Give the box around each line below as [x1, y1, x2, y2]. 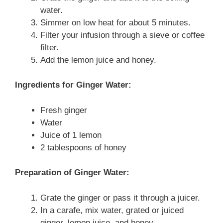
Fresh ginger [40, 105, 87, 115]
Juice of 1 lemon [40, 130, 102, 140]
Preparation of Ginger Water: [15, 168, 129, 178]
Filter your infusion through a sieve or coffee [40, 30, 205, 40]
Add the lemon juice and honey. [40, 55, 156, 65]
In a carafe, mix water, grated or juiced [40, 205, 184, 215]
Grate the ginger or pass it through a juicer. [40, 193, 200, 203]
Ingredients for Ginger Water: [15, 80, 131, 90]
